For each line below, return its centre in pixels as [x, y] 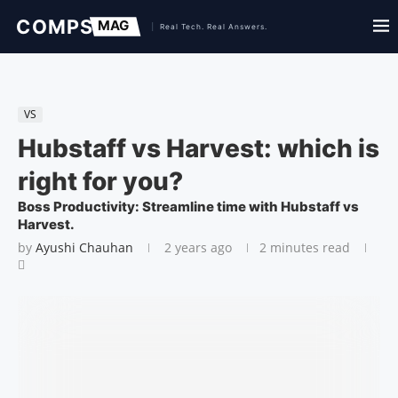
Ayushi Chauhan [84, 247]
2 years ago [196, 247]
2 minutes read [305, 247]
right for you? [100, 181]
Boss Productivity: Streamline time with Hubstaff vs [188, 207]
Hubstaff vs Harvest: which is [199, 148]
